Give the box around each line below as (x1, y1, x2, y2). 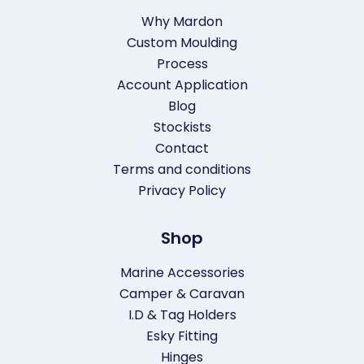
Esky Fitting (146, 327, 218, 346)
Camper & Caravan (119, 284, 245, 304)
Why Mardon (141, 12, 223, 32)
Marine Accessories (119, 263, 245, 283)
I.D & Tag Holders (128, 305, 236, 325)
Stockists (153, 118, 211, 137)
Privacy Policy (138, 181, 226, 201)
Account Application (116, 76, 248, 95)
